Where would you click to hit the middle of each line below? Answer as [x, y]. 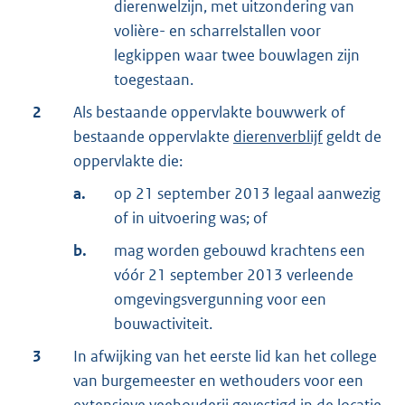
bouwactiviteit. [163, 324]
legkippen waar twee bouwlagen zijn [237, 56]
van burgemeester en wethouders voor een [218, 381]
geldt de [352, 137]
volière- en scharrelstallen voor [217, 31]
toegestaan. [154, 80]
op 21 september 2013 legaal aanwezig [247, 194]
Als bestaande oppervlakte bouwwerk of [209, 113]
